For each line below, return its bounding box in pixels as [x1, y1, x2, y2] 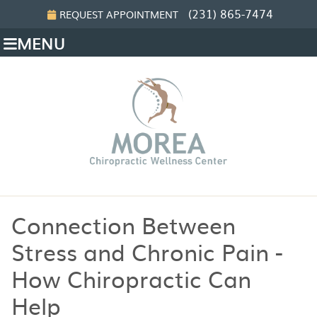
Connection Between [11, 207, 236, 241]
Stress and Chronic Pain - [11, 234, 283, 268]
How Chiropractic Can [11, 260, 251, 295]
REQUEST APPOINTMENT [59, 7, 178, 21]
